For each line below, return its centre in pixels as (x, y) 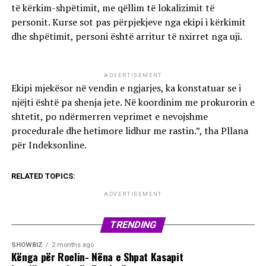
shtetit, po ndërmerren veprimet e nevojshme (109, 117)
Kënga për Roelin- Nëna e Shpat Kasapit (97, 257)
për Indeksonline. (49, 145)
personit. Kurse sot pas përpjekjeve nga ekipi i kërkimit (128, 22)
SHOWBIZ (27, 245)
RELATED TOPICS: (43, 176)
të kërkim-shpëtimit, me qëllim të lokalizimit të (113, 8)
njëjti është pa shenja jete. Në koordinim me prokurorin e (133, 102)
